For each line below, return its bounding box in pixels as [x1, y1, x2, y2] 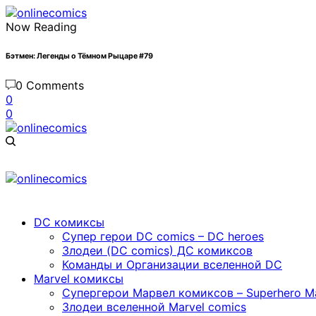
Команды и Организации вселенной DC [62, 257, 282, 272]
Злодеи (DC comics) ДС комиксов [62, 243, 253, 257]
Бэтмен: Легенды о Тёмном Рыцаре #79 [6, 51, 153, 61]
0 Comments [16, 78, 84, 92]
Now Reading [6, 20, 77, 34]
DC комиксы [34, 214, 104, 229]
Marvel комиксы [34, 271, 123, 286]
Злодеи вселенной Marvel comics [62, 299, 246, 314]
